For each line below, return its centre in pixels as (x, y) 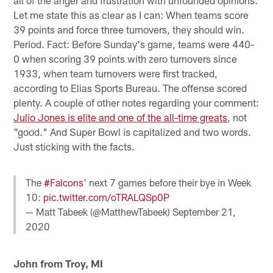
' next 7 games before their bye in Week (168, 183)
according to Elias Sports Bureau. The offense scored (130, 87)
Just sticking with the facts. (74, 146)
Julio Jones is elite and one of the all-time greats (121, 117)
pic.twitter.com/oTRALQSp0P (107, 197)
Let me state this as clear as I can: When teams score (131, 14)
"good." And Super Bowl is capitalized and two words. (133, 131)
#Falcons (64, 183)
